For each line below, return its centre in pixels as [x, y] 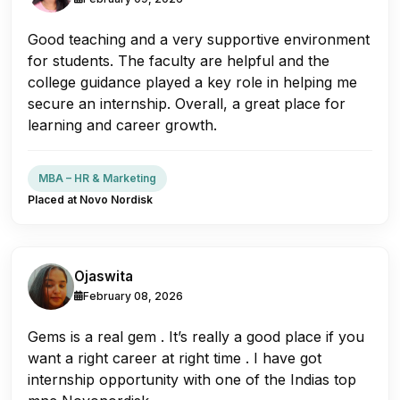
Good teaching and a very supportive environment [199, 39]
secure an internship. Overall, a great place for [187, 103]
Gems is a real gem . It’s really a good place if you [196, 336]
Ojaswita [104, 276]
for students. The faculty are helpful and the [179, 60]
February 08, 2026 [133, 296]
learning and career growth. [122, 125]
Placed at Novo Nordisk [90, 199]
